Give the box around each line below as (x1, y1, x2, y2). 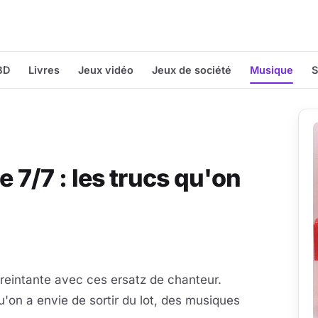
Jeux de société (152, 64, 231, 76)
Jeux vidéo (78, 64, 133, 76)
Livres (28, 64, 60, 76)
